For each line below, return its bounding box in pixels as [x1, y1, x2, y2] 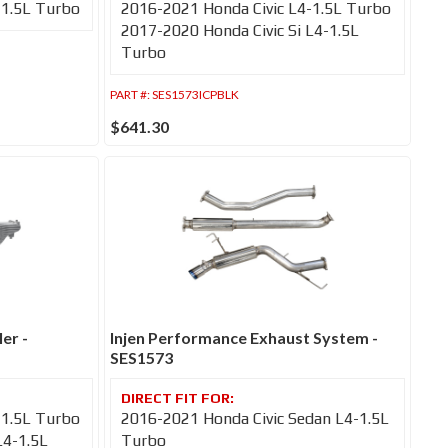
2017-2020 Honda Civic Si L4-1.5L [121, 20, 360, 40]
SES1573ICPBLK [152, 86, 240, 102]
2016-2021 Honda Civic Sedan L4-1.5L [121, 408, 390, 428]
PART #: [110, 86, 153, 102]
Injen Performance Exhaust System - [110, 327, 379, 347]
